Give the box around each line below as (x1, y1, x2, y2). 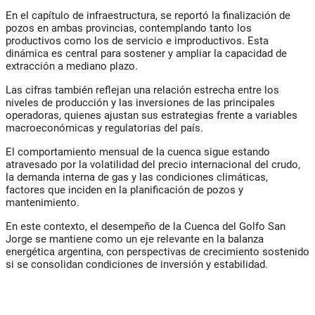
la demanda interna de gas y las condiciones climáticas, (6, 171, 268, 184)
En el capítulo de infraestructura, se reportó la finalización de (6, 9, 290, 22)
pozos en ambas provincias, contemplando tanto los (6, 22, 252, 35)
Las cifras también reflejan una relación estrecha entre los (6, 84, 279, 97)
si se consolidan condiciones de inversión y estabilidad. (6, 258, 268, 271)
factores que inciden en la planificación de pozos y (6, 184, 243, 197)
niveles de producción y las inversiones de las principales (6, 96, 275, 110)
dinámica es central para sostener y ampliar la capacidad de (6, 47, 287, 60)
